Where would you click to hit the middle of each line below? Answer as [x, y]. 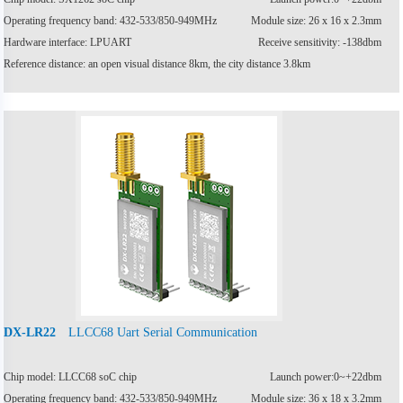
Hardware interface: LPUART [68, 42]
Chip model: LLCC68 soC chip [71, 376]
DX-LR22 [30, 332]
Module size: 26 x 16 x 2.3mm [316, 20]
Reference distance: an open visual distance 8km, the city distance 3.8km [157, 63]
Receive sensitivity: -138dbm [319, 42]
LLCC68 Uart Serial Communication [163, 331]
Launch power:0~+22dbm [325, 376]
